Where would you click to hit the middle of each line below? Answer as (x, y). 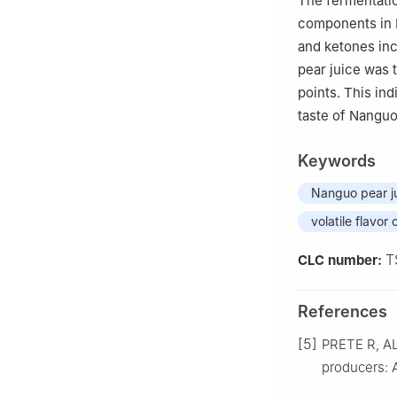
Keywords (337, 160)
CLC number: (342, 260)
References (343, 311)
